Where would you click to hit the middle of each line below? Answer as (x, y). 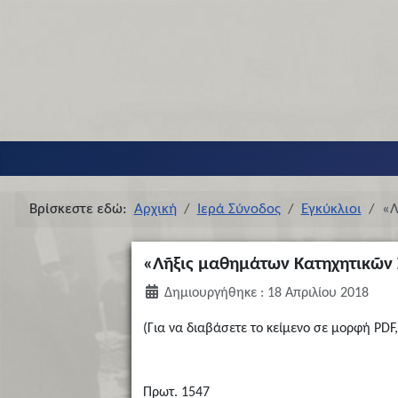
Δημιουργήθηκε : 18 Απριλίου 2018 (266, 294)
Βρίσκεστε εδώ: (81, 209)
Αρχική (155, 209)
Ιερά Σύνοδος (239, 209)
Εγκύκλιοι (331, 209)
